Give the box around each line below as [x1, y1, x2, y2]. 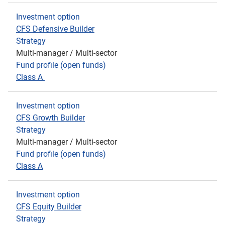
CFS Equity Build [16, 202, 75, 211]
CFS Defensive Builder [16, 24, 94, 34]
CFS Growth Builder [16, 113, 85, 123]
